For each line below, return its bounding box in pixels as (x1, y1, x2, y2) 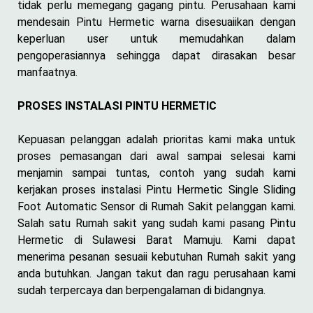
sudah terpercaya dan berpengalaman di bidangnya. (17, 283, 265, 297)
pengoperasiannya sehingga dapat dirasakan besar (17, 48, 296, 62)
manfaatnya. (17, 65, 78, 79)
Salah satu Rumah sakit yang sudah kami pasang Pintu (17, 216, 296, 230)
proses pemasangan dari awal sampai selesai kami (17, 149, 296, 163)
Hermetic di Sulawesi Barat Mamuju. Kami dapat (17, 233, 296, 247)
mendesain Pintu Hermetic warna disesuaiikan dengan (17, 15, 296, 29)
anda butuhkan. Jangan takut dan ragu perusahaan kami (17, 266, 296, 280)
